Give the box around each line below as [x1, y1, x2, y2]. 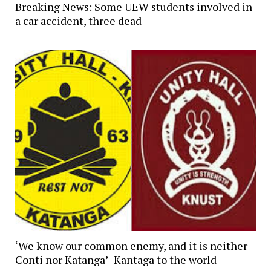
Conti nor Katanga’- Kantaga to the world [15, 252, 217, 267]
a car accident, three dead [15, 13, 142, 28]
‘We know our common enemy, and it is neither [15, 238, 247, 253]
